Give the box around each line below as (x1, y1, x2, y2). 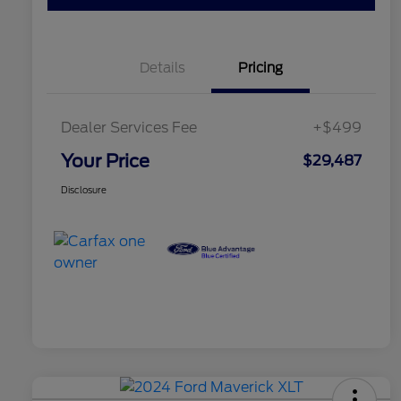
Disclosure (61, 184, 107, 196)
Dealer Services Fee (61, 119, 197, 137)
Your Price (61, 150, 149, 173)
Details (139, 60, 185, 77)
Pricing (238, 60, 283, 77)
